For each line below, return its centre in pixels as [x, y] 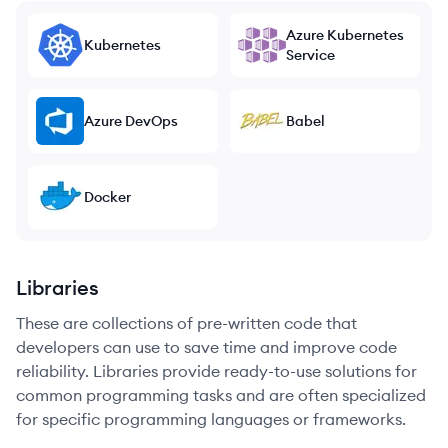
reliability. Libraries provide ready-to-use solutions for [216, 371]
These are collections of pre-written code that [186, 323]
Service [310, 55]
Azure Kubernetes [345, 35]
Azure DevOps [131, 121]
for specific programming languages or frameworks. [211, 419]
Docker [107, 197]
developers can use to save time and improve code [206, 347]
